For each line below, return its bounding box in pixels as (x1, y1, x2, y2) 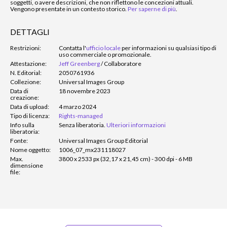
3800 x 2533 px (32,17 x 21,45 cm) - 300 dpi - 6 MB (59, 155, 193, 163)
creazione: (10, 93, 39, 101)
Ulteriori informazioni (106, 121, 166, 129)
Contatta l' (59, 44, 86, 52)
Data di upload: (10, 102, 49, 110)
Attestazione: (10, 59, 47, 67)
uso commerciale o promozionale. (59, 50, 152, 58)
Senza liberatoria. (59, 121, 105, 129)
